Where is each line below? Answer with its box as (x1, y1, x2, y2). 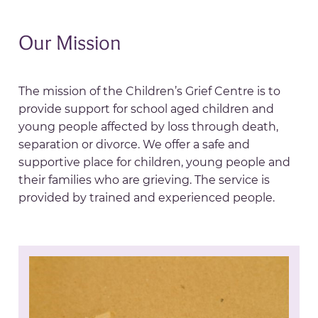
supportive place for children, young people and (18, 155, 291, 169)
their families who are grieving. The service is (18, 173, 270, 187)
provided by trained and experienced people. (18, 191, 275, 204)
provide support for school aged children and (18, 102, 275, 116)
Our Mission (18, 29, 122, 55)
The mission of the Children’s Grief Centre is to (18, 84, 281, 98)
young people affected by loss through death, (18, 120, 279, 133)
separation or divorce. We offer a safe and (18, 138, 251, 151)
